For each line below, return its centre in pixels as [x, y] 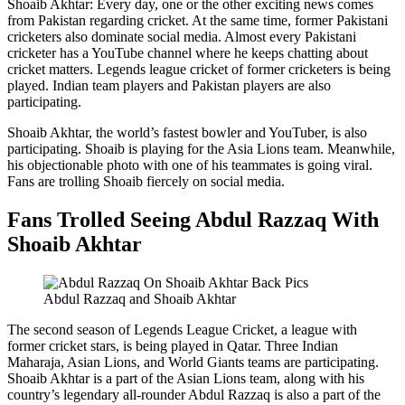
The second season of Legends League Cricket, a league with [182, 329]
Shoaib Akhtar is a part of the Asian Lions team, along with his [186, 378]
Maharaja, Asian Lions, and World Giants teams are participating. [193, 362]
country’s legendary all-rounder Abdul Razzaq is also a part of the [194, 394]
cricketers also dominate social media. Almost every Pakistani [182, 36]
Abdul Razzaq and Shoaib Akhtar [140, 298]
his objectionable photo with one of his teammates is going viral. [190, 165]
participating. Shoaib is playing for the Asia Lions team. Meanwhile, [201, 148]
